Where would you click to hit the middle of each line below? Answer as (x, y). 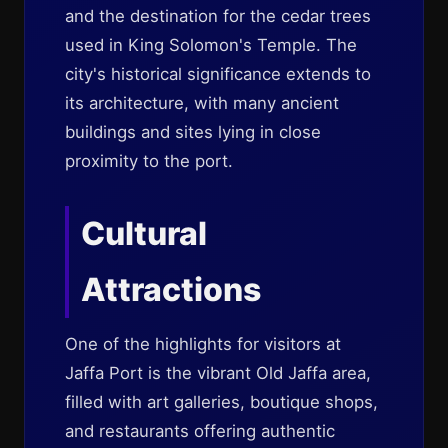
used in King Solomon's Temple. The (211, 45)
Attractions (171, 289)
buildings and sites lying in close (193, 132)
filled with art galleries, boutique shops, (221, 402)
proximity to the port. (149, 161)
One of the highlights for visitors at (203, 344)
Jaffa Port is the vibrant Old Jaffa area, (218, 373)
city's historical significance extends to (218, 74)
